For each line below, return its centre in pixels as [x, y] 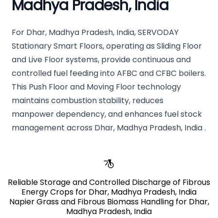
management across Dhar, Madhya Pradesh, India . [109, 128]
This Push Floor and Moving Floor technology [96, 87]
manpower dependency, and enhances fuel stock [107, 114]
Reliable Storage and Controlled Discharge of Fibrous [109, 182]
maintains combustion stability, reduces [88, 101]
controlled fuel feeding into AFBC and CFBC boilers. [109, 73]
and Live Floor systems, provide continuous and [101, 60]
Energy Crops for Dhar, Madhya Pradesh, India [109, 192]
